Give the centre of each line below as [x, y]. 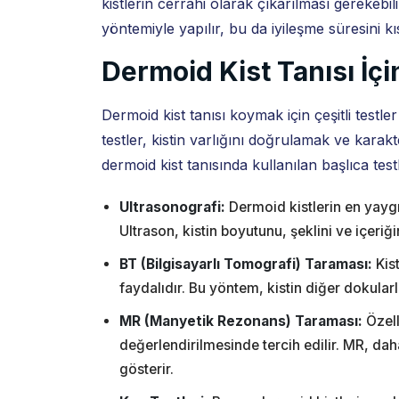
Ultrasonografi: [172, 207]
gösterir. [147, 369]
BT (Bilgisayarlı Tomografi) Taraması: [246, 264]
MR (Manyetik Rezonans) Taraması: [241, 321]
